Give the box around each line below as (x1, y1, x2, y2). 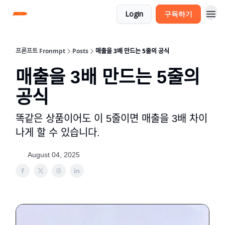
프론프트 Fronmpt (16, 47, 65, 55)
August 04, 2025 (28, 151, 80, 159)
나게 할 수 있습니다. (16, 127, 100, 138)
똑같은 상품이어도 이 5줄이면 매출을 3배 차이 (16, 113, 207, 124)
